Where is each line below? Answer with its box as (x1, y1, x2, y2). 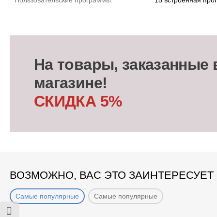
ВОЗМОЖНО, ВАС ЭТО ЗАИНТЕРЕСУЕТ (10, 169, 214, 181)
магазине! (34, 74, 108, 92)
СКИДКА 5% (34, 92, 122, 110)
